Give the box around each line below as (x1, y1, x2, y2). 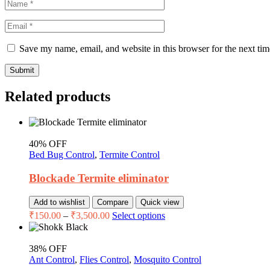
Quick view (140, 198, 179, 207)
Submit (10, 66, 34, 75)
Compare (97, 198, 128, 207)
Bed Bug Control (29, 149, 95, 160)
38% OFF (29, 243, 67, 254)
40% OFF (29, 138, 67, 149)
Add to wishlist (34, 198, 85, 207)
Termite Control (99, 149, 160, 160)
